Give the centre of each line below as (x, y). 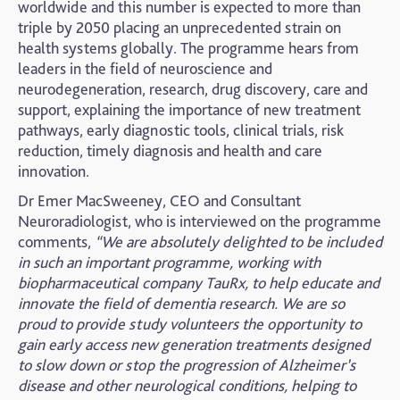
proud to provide (73, 324)
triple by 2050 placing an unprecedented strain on (179, 27)
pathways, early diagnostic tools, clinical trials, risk (181, 130)
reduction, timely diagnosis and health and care (170, 150)
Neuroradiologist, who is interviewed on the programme (200, 221)
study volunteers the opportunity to (245, 324)
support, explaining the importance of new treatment (189, 109)
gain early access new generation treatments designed (194, 344)
